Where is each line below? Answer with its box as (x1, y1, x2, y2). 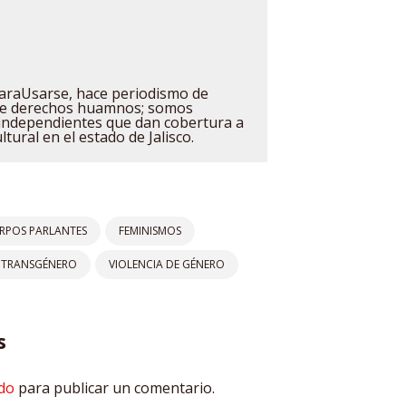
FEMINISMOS (119, 223, 181, 238)
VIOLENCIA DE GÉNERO (109, 256, 225, 272)
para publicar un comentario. (14, 378, 215, 398)
